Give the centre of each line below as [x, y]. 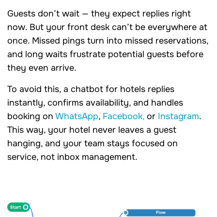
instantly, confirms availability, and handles [95, 103]
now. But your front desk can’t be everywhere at [107, 27]
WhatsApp [77, 116]
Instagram [178, 116]
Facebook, [124, 116]
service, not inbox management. [72, 157]
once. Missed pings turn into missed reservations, [108, 41]
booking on [31, 116]
